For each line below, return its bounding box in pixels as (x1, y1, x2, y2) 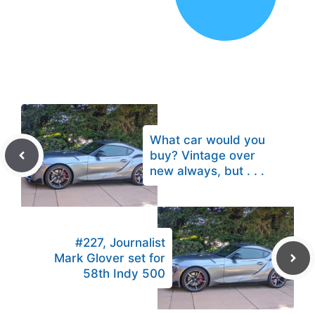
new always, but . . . (150, 164, 264, 179)
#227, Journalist (75, 236, 165, 250)
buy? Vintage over (150, 148, 255, 163)
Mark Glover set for (54, 251, 165, 266)
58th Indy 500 (83, 266, 165, 281)
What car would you (150, 133, 265, 148)
